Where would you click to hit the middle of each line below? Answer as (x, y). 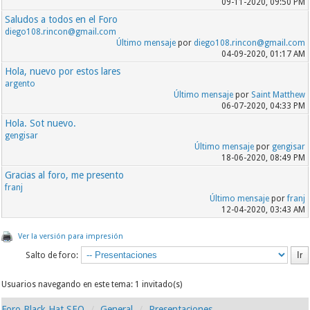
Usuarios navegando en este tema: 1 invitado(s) (92, 285)
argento (20, 84)
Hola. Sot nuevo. (41, 124)
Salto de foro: (52, 256)
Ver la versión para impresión (71, 237)
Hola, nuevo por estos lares (63, 72)
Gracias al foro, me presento (65, 175)
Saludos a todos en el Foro (62, 20)
